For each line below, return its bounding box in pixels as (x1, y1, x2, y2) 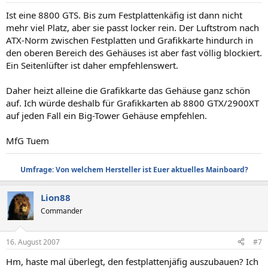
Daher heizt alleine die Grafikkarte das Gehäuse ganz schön (6, 84, 250, 96)
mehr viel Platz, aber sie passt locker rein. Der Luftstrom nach (6, 22, 259, 33)
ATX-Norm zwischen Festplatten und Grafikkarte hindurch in (6, 34, 253, 46)
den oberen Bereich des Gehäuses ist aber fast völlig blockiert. (6, 47, 262, 59)
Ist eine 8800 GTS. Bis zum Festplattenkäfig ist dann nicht (6, 9, 242, 21)
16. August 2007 (6, 236, 60, 247)
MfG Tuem (6, 135, 49, 147)
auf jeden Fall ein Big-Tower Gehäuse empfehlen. (6, 109, 207, 121)
